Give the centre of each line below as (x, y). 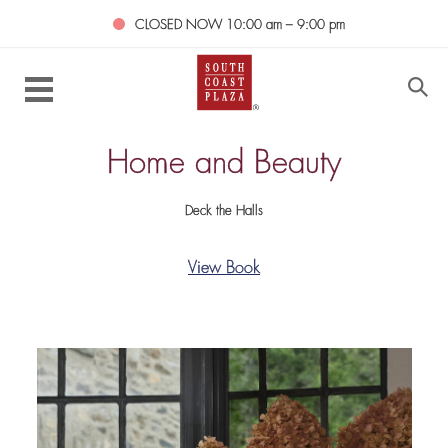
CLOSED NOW (180, 25)
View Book (224, 269)
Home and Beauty (224, 165)
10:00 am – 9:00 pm (285, 25)
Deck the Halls (224, 211)
